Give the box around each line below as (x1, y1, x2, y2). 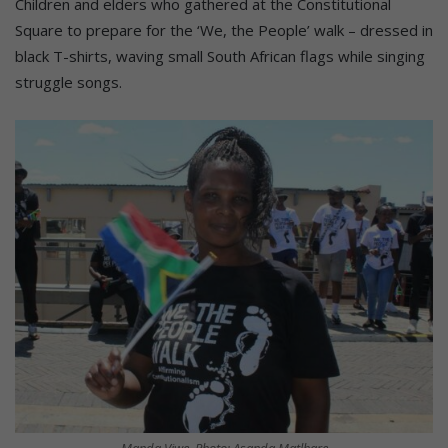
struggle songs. (15, 71, 122, 92)
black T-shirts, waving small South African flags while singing (15, 45, 425, 66)
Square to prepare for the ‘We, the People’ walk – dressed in (15, 19, 433, 40)
